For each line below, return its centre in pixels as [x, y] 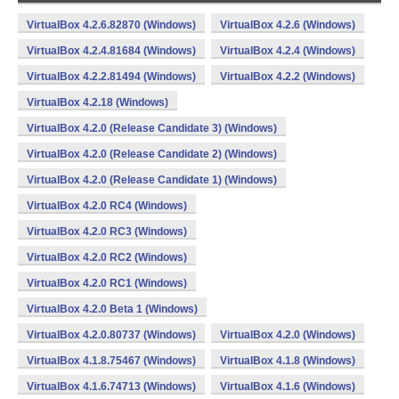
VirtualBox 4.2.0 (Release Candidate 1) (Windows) [152, 180]
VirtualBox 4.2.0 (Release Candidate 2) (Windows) [152, 154]
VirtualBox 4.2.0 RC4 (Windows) [107, 206]
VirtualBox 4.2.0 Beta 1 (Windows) [112, 309]
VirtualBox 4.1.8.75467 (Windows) [111, 361]
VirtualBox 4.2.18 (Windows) [98, 102]
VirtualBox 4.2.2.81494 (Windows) [111, 77]
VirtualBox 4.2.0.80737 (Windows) [111, 335]
